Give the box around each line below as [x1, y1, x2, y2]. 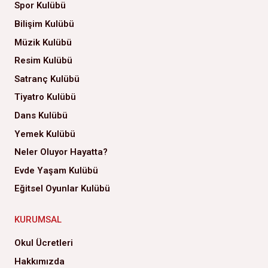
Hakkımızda [14, 255, 65, 267]
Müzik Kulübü [14, 36, 72, 48]
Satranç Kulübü [14, 73, 80, 84]
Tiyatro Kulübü [14, 92, 76, 103]
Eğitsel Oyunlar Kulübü [14, 183, 110, 194]
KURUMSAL [14, 214, 62, 225]
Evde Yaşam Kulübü [14, 165, 98, 176]
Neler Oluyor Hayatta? [14, 147, 108, 158]
